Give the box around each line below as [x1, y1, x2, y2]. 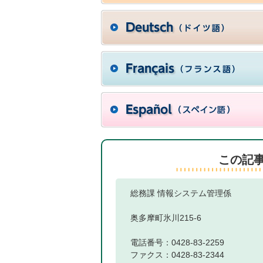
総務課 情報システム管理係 [130, 188, 231, 198]
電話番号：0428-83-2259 [130, 238, 224, 247]
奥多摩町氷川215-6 [130, 213, 201, 222]
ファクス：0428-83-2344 [130, 250, 224, 259]
